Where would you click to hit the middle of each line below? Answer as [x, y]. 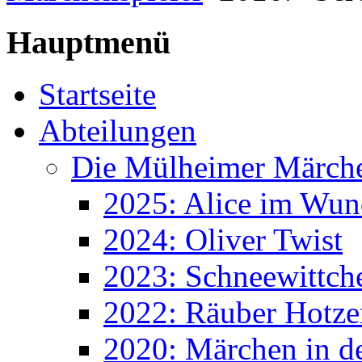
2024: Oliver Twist [223, 240]
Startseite [97, 95]
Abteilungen [118, 131]
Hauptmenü [88, 42]
